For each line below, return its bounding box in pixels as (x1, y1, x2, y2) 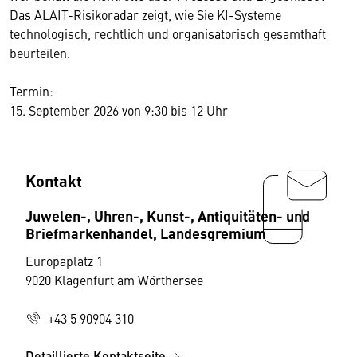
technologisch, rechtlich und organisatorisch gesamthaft (10, 24, 326, 42)
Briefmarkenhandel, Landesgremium (25, 222, 266, 243)
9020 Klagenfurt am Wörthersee (25, 270, 203, 288)
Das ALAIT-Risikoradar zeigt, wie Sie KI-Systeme (10, 5, 281, 23)
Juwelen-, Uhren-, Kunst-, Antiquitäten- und (25, 204, 310, 226)
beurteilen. (10, 43, 70, 61)
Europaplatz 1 (25, 251, 103, 269)
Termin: (10, 81, 53, 100)
